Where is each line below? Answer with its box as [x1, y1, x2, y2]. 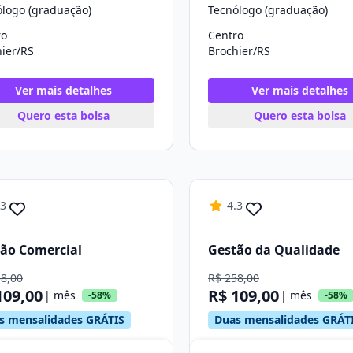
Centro [208, 28, 243, 43]
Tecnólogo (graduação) [208, 2, 328, 17]
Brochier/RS [208, 43, 270, 58]
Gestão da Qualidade [208, 240, 340, 258]
